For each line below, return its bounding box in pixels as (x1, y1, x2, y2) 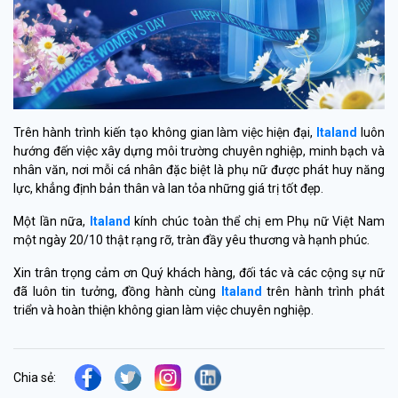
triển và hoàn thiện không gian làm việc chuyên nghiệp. (13, 303, 314, 317)
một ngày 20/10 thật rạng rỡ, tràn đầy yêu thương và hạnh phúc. (13, 233, 370, 247)
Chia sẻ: (13, 370, 56, 385)
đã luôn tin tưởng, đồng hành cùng (13, 284, 221, 298)
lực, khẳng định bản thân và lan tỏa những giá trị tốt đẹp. (13, 181, 323, 195)
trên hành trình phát (261, 284, 386, 298)
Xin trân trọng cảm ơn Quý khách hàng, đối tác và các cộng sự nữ (13, 266, 385, 280)
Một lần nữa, (13, 214, 90, 228)
